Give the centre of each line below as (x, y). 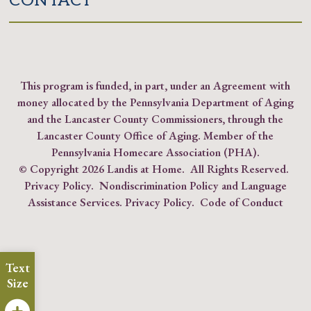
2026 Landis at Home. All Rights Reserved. (187, 169)
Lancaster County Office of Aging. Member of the (155, 136)
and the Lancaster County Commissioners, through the (155, 119)
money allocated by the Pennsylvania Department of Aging (155, 102)
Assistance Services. (75, 202)
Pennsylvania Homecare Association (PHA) (154, 152)
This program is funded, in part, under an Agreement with (155, 86)
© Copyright (51, 169)
